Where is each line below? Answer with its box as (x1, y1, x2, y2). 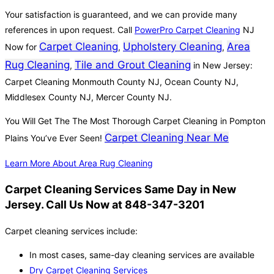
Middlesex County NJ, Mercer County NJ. (5, 92, 174, 103)
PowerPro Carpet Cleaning (135, 24, 240, 35)
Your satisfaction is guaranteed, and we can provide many (5, 9, 237, 20)
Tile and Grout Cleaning (75, 59, 191, 72)
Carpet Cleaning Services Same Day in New (5, 183, 236, 196)
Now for (5, 42, 39, 53)
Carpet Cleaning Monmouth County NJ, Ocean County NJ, (5, 76, 239, 87)
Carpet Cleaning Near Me (105, 131, 229, 144)
